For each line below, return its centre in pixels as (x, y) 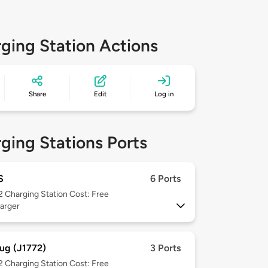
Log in (164, 94)
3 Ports (165, 248)
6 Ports (165, 179)
